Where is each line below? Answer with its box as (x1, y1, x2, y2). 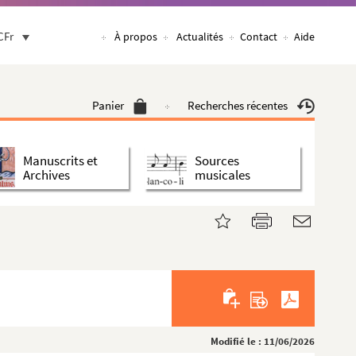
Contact (240, 29, 277, 44)
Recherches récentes (188, 98, 288, 113)
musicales (195, 165, 250, 184)
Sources (195, 151, 239, 169)
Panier (92, 98, 124, 113)
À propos (114, 29, 157, 44)
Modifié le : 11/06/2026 (211, 335, 315, 348)
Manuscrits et (23, 151, 98, 169)
